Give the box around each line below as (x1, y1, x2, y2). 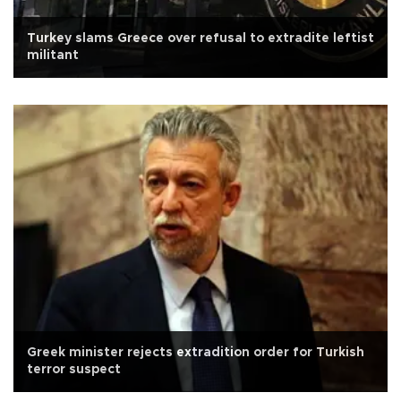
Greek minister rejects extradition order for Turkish (27, 346, 364, 359)
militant (27, 48, 79, 62)
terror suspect (27, 363, 121, 376)
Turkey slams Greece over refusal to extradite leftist (27, 31, 374, 45)
